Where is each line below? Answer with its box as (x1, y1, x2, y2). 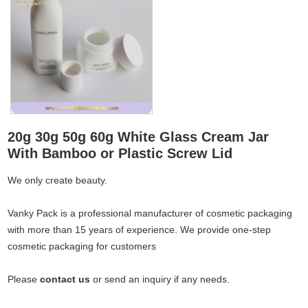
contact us (40, 273, 91, 285)
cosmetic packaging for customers (8, 240, 157, 252)
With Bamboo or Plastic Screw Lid (8, 145, 233, 161)
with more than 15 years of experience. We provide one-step (8, 223, 272, 235)
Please (8, 273, 41, 285)
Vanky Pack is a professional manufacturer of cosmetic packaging (8, 207, 293, 219)
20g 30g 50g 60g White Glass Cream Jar (8, 129, 269, 144)
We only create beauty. (8, 174, 111, 186)
